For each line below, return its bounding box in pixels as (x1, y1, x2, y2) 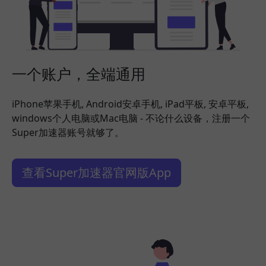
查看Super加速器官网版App (22, 164, 171, 181)
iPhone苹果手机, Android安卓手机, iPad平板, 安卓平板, (12, 97, 249, 111)
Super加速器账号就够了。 (12, 126, 124, 140)
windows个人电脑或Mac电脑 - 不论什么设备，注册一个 (12, 112, 250, 125)
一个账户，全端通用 (12, 64, 145, 84)
